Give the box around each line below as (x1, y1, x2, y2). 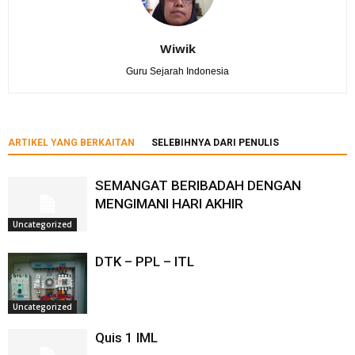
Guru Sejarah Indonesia (126, 66, 229, 77)
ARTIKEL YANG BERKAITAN (8, 137, 135, 148)
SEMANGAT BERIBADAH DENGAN (95, 177, 301, 193)
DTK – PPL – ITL (95, 254, 194, 269)
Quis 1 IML (95, 330, 158, 345)
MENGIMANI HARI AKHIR (95, 196, 243, 212)
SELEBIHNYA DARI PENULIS (151, 137, 279, 148)
